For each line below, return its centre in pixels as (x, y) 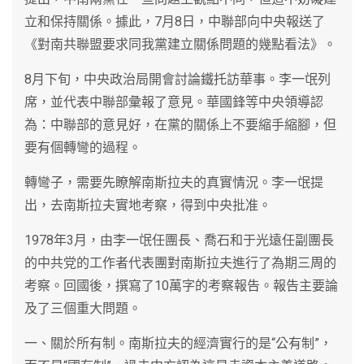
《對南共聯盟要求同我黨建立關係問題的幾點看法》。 (180, 44)
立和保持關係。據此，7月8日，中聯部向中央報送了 (175, 21)
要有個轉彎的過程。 (83, 147)
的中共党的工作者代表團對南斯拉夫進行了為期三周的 (180, 262)
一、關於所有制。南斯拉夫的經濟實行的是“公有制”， (178, 343)
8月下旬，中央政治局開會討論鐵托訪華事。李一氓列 (178, 79)
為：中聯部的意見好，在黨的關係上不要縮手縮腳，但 (180, 124)
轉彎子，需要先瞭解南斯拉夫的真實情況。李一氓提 (174, 182)
